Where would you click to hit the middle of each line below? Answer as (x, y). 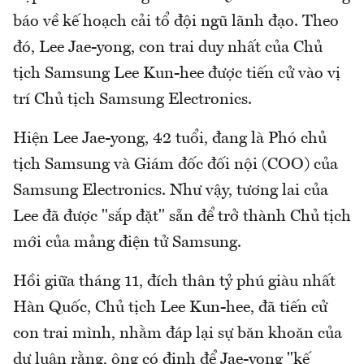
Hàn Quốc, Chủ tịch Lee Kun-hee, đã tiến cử (170, 308)
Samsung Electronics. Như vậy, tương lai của (171, 191)
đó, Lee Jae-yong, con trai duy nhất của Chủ (168, 48)
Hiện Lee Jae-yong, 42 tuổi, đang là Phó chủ (170, 139)
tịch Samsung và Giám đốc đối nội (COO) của (175, 165)
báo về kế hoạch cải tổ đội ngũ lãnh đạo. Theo (176, 22)
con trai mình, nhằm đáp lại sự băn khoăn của (178, 334)
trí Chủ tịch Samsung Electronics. (132, 100)
